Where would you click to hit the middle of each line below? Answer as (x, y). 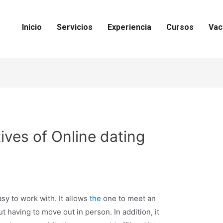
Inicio (32, 27)
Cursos (180, 27)
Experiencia (129, 27)
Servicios (74, 27)
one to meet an (129, 198)
